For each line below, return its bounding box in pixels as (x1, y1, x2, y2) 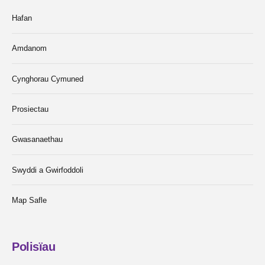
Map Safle (12, 196, 47, 205)
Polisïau (12, 240, 55, 254)
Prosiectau (12, 105, 49, 114)
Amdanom (12, 44, 47, 53)
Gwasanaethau (12, 135, 63, 144)
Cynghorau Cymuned (12, 74, 83, 83)
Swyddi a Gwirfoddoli (12, 165, 83, 174)
